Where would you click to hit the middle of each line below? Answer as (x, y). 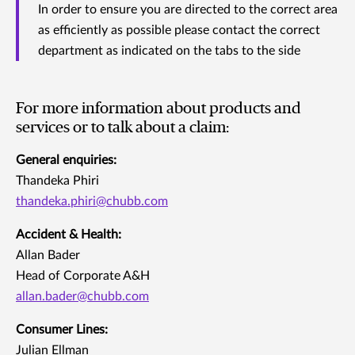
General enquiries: (66, 160)
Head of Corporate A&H (83, 276)
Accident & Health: (69, 235)
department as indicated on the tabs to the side (169, 51)
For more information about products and (158, 109)
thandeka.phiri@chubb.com (92, 202)
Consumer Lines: (62, 330)
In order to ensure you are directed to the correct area (188, 10)
